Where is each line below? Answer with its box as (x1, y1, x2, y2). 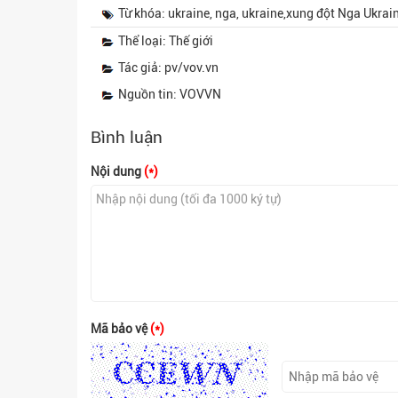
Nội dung (91, 164, 144, 179)
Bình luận (91, 127, 163, 147)
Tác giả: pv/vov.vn (118, 60, 219, 75)
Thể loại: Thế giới (118, 34, 213, 48)
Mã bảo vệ (91, 322, 150, 336)
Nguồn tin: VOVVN (118, 87, 221, 101)
